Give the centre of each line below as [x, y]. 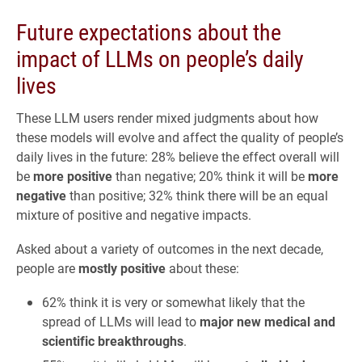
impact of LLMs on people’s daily [160, 58]
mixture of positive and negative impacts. [134, 214]
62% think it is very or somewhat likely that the [173, 301]
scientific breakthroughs [113, 340]
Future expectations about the [149, 31]
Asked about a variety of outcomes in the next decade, [170, 248]
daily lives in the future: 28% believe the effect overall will [178, 156]
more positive [73, 175]
